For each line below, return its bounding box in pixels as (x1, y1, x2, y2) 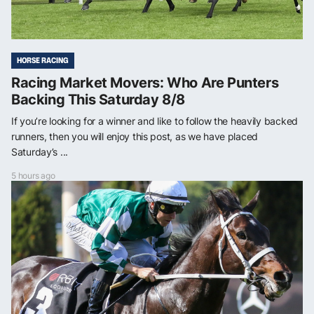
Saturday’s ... (11, 145, 69, 158)
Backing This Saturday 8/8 (11, 90, 186, 108)
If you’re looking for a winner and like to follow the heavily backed (11, 114, 298, 127)
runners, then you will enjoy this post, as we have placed (11, 130, 259, 142)
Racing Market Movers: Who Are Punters (11, 74, 279, 91)
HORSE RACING (17, 54, 69, 66)
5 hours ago (11, 170, 55, 181)
